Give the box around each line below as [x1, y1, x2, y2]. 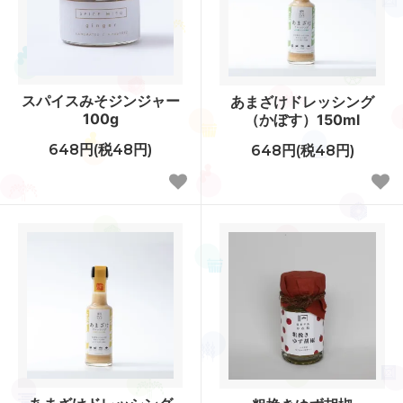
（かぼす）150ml [245, 110, 360, 129]
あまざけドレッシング [230, 92, 374, 111]
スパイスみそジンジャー [21, 91, 180, 110]
